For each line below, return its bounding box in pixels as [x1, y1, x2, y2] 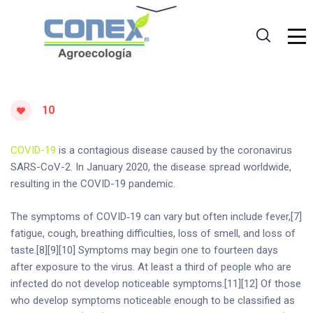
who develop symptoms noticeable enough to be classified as [10, 293, 295, 307]
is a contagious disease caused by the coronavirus [56, 144, 292, 156]
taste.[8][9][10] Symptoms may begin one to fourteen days [10, 243, 278, 256]
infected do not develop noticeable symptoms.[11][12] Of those [10, 277, 301, 290]
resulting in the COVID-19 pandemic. [10, 177, 175, 190]
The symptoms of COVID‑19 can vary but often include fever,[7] [10, 210, 302, 223]
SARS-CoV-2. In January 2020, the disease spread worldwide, [10, 161, 291, 173]
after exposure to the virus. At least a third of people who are [10, 260, 291, 273]
